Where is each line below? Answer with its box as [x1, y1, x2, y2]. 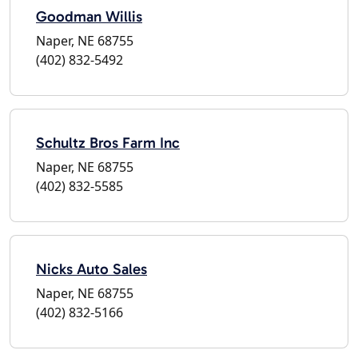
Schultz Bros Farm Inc [36, 133, 180, 152]
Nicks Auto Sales [36, 259, 147, 278]
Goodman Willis [36, 6, 142, 26]
